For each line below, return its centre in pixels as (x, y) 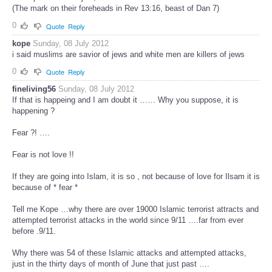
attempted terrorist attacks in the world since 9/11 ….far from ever (128, 220)
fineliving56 (34, 89)
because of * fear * (45, 188)
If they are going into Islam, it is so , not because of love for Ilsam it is (136, 177)
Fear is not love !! (43, 155)
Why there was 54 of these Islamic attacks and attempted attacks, (129, 253)
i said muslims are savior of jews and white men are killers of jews (128, 54)
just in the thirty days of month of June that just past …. (111, 264)
